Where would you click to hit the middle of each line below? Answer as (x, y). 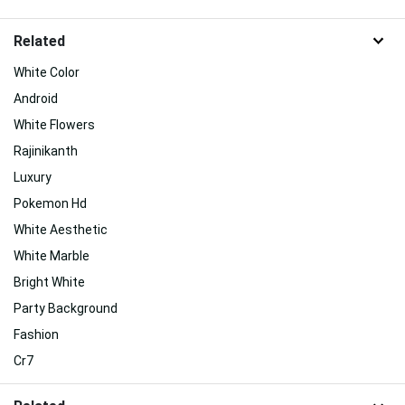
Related (39, 41)
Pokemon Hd (50, 204)
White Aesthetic (61, 230)
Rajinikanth (46, 151)
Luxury (33, 178)
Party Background (66, 309)
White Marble (52, 256)
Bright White (49, 283)
